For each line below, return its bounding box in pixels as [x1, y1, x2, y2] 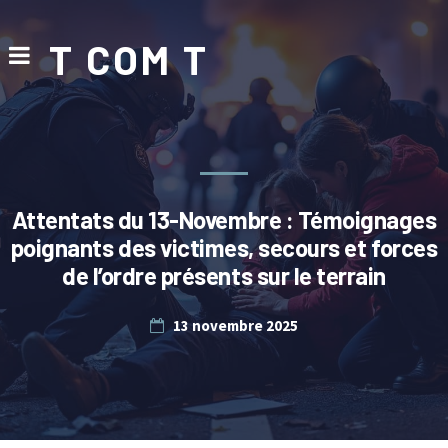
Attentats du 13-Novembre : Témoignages [11, 205, 437, 234]
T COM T [48, 35, 209, 83]
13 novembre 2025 [172, 316, 298, 335]
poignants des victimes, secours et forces [10, 233, 438, 262]
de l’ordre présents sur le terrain [62, 261, 386, 290]
